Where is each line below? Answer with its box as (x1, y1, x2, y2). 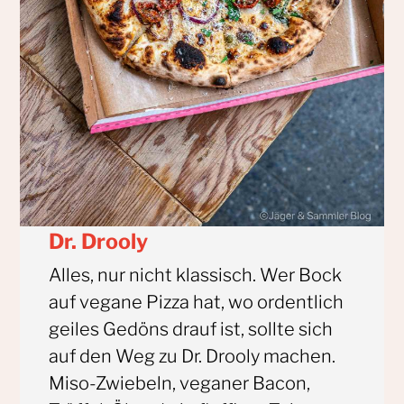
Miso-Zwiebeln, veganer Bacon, (49, 372, 311, 394)
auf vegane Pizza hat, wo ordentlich (49, 290, 344, 313)
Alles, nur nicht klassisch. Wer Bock (49, 263, 343, 286)
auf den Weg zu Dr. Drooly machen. (49, 344, 336, 367)
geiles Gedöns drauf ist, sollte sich (49, 317, 334, 340)
